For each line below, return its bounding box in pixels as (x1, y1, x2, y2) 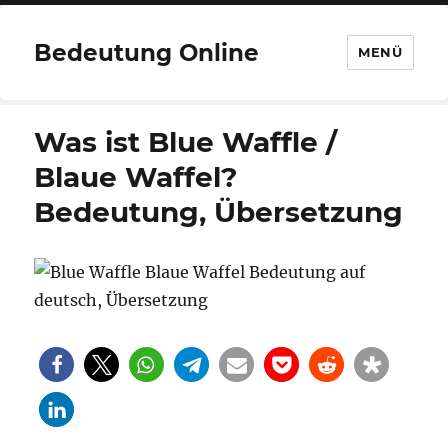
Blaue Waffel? (34, 160, 238, 194)
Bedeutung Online (34, 38, 260, 67)
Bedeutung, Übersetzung (34, 195, 404, 229)
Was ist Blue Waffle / (34, 125, 338, 159)
